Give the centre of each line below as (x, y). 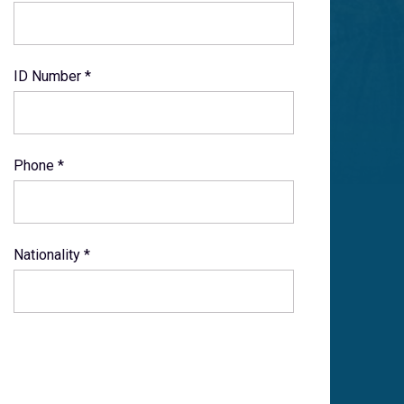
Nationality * (51, 255)
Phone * (38, 165)
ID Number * (52, 76)
